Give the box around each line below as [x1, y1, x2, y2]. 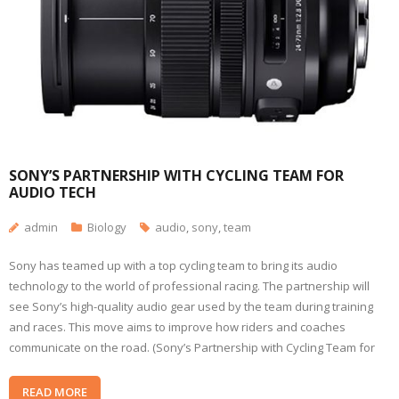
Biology [87, 219, 126, 236]
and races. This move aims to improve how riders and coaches [9, 319, 346, 336]
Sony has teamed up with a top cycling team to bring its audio [9, 257, 338, 274]
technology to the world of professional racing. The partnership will [9, 278, 370, 295]
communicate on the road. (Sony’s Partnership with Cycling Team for [9, 339, 375, 356]
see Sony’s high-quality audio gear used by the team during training [9, 298, 373, 315]
